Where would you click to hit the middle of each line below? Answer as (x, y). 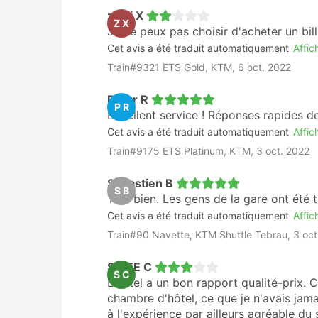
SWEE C (130, 267)
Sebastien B (140, 183)
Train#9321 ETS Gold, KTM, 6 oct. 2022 (199, 67)
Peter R (128, 99)
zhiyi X (125, 16)
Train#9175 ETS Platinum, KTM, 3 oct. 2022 (208, 151)
